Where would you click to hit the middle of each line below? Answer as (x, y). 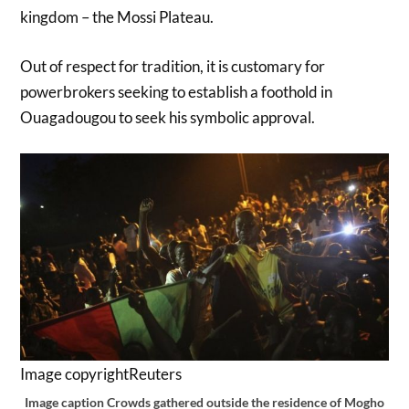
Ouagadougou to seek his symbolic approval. (168, 117)
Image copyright (75, 374)
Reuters (156, 374)
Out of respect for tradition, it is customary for (173, 66)
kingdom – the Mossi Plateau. (117, 17)
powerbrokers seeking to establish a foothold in (177, 91)
